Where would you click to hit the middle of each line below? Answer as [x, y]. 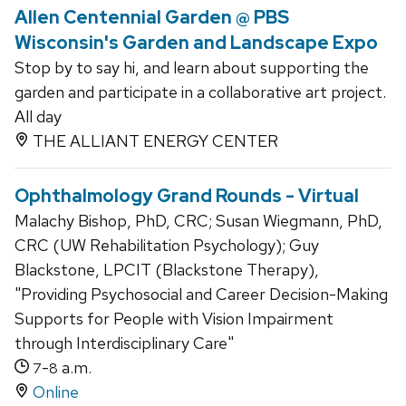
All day [38, 117]
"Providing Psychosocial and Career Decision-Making [201, 295]
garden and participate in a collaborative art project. [200, 92]
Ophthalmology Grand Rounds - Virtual [187, 196]
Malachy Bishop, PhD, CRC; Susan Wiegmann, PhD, [198, 221]
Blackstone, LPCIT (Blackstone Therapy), [167, 270]
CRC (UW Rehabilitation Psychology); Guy [167, 246]
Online [56, 392]
